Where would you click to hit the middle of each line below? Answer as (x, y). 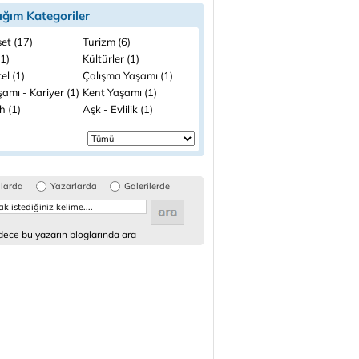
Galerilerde (147, 186)
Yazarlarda (74, 186)
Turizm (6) (107, 42)
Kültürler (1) (111, 58)
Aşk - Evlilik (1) (118, 109)
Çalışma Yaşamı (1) (128, 75)
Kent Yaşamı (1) (120, 92)
